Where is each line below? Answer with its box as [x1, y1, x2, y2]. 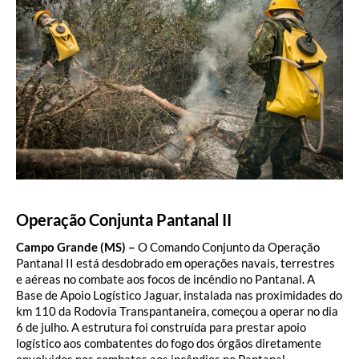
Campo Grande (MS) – [16, 240, 138, 255]
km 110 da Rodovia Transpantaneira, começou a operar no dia [16, 304, 338, 319]
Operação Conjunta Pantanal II [16, 209, 232, 229]
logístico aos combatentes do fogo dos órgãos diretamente [16, 336, 321, 351]
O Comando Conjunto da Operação [138, 240, 320, 255]
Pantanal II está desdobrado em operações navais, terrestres [16, 256, 335, 271]
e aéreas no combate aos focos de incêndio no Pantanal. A [16, 272, 315, 287]
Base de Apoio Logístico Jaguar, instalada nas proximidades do [16, 288, 342, 303]
